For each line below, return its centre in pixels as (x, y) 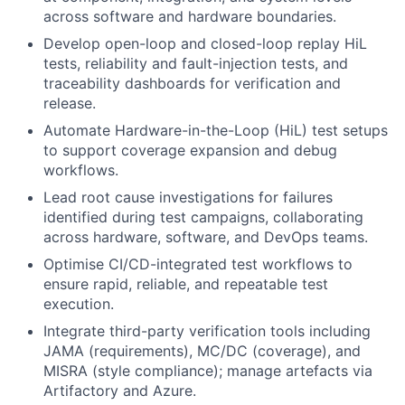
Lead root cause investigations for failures (188, 198)
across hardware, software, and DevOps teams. (206, 237)
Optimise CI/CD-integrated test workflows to (198, 264)
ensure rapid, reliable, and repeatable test (186, 284)
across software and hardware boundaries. (190, 17)
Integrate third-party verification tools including (207, 331)
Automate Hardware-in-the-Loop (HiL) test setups (216, 131)
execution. (79, 304)
